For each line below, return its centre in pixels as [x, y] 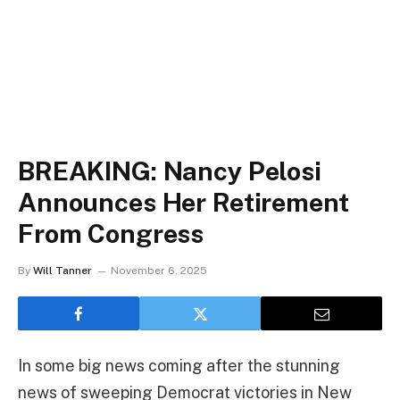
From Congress [111, 233]
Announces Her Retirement [183, 202]
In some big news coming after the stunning [179, 366]
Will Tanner [62, 271]
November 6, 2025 [159, 271]
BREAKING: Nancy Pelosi [170, 171]
